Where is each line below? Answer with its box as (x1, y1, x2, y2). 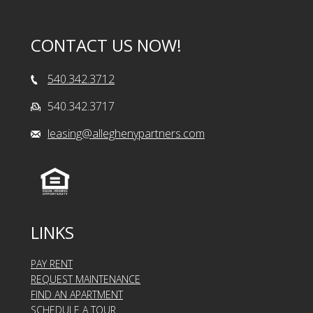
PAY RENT (31, 257, 73, 271)
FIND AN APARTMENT (31, 288, 123, 302)
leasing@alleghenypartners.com (48, 126, 205, 142)
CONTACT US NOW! (31, 34, 182, 57)
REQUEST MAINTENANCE (31, 272, 140, 286)
